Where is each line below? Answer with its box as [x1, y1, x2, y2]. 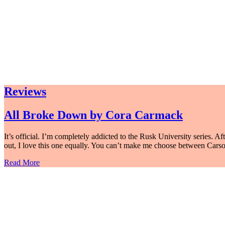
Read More [4, 158, 40, 167]
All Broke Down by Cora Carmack [4, 108, 183, 122]
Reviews [4, 85, 46, 98]
